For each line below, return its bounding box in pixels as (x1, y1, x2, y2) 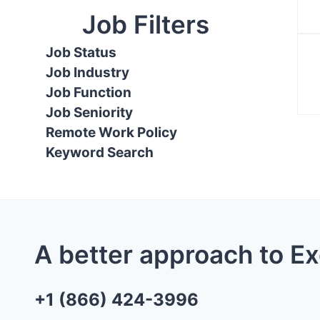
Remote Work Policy (46, 124, 177, 141)
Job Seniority (46, 104, 133, 121)
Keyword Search (46, 144, 154, 161)
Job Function (46, 84, 131, 101)
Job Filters (82, 9, 209, 39)
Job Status (46, 44, 116, 61)
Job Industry (46, 64, 129, 81)
